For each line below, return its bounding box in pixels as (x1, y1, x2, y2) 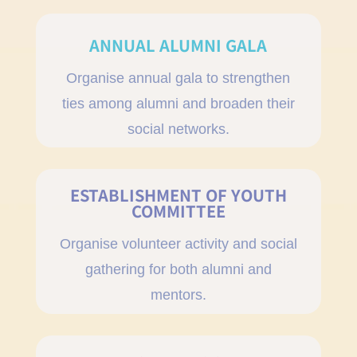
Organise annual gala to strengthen (66, 69, 291, 86)
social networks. (127, 120, 229, 137)
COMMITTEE (131, 198, 226, 222)
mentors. (150, 286, 206, 303)
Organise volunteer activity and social (59, 235, 297, 252)
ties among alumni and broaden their (61, 95, 295, 112)
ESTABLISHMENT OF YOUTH (69, 182, 287, 206)
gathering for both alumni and (84, 261, 272, 277)
